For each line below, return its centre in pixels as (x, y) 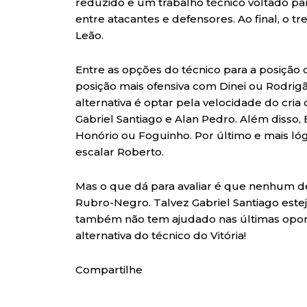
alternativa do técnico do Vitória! (161, 236)
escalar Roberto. (120, 152)
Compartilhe (109, 270)
